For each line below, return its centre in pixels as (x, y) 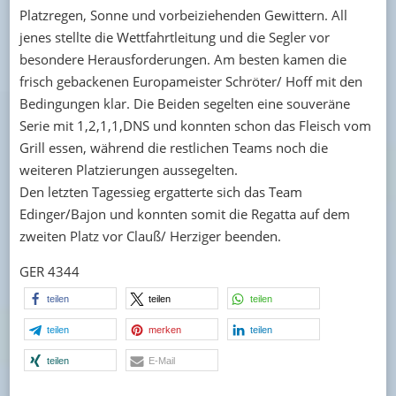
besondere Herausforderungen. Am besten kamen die (183, 59)
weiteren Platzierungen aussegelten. (130, 170)
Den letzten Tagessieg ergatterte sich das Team (160, 192)
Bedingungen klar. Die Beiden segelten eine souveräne (184, 103)
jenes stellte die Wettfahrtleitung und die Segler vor (174, 37)
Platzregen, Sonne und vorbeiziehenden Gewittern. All (183, 15)
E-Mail (161, 361)
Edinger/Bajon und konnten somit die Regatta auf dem (184, 214)
